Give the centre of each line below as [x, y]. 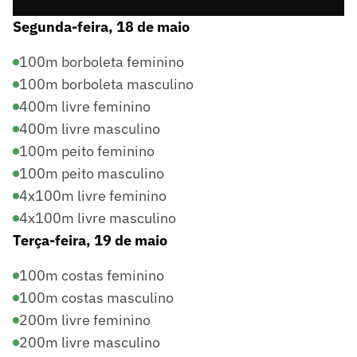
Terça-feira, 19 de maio [90, 240]
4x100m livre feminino [93, 195]
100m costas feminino [92, 275]
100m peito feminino [87, 151]
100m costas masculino [96, 297]
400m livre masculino [90, 128]
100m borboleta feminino [102, 61]
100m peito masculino [92, 173]
